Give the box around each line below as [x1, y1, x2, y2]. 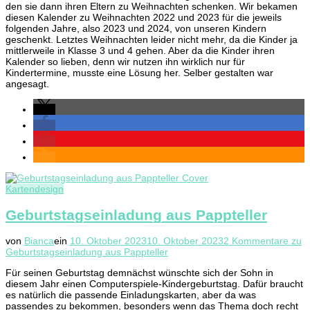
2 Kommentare [224, 235, 289, 247]
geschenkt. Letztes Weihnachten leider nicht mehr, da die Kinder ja [6, 34, 298, 46]
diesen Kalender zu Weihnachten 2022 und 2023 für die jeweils [6, 12, 282, 24]
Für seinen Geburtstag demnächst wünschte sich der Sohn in [6, 267, 273, 279]
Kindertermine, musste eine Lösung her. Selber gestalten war [6, 67, 273, 79]
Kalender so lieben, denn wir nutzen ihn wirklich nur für [6, 56, 245, 68]
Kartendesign [6, 183, 64, 195]
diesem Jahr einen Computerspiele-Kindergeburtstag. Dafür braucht [6, 278, 303, 290]
